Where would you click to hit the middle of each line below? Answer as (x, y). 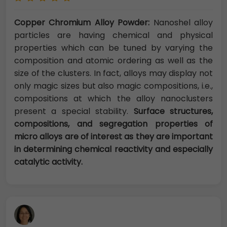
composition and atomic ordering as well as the (113, 61)
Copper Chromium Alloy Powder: (82, 23)
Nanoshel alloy (181, 23)
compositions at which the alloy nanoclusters (113, 99)
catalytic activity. (48, 162)
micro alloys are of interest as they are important (113, 137)
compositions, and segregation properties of (113, 124)
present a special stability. (74, 111)
